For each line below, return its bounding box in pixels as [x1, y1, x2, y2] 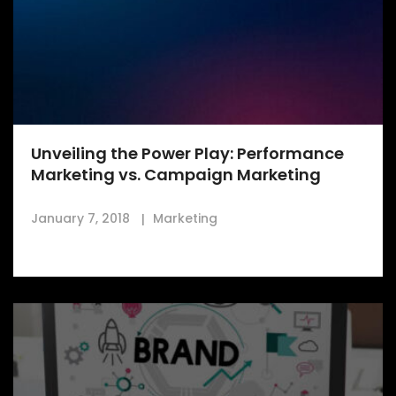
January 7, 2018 [31, 209, 133, 228]
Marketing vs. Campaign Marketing [31, 164, 321, 187]
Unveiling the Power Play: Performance [31, 142, 344, 165]
